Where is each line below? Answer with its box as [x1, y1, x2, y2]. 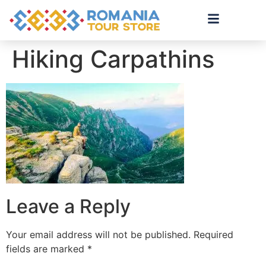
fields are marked [6, 243, 87, 255]
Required [194, 229, 233, 241]
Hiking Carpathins [12, 45, 214, 74]
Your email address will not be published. [6, 229, 191, 241]
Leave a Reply [6, 195, 131, 218]
